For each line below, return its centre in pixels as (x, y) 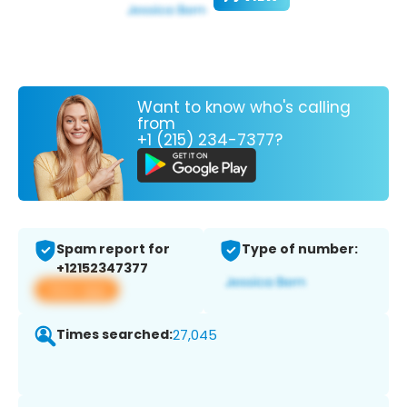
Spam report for (113, 249)
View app (77, 290)
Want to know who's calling (244, 107)
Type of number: (300, 249)
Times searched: (114, 335)
